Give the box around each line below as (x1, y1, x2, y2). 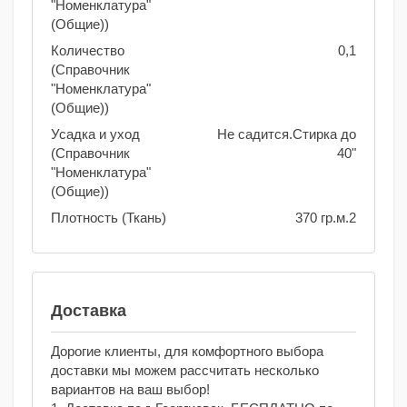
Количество (51, 43, 124, 59)
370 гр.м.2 (295, 210, 356, 226)
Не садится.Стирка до (217, 126, 356, 143)
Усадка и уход (51, 126, 140, 143)
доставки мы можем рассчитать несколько (51, 362, 319, 379)
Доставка (51, 302, 126, 321)
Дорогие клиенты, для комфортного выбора (51, 343, 323, 360)
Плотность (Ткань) (51, 210, 166, 226)
